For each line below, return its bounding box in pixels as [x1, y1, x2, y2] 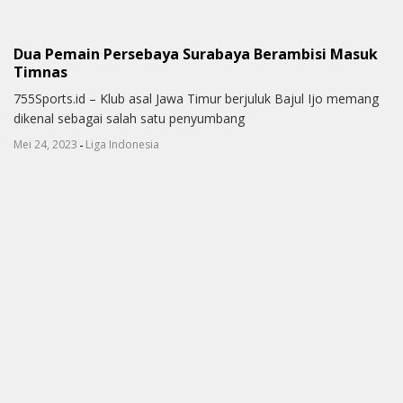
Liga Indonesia [85, 136, 159, 152]
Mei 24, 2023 [13, 136, 77, 152]
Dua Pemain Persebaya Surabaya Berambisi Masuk [13, 43, 378, 64]
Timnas [13, 61, 67, 82]
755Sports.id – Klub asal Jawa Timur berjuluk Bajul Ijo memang [13, 89, 379, 107]
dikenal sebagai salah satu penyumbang [13, 109, 245, 127]
